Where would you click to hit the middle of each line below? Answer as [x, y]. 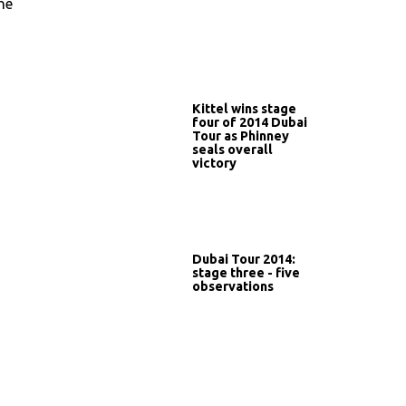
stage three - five [246, 272]
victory [214, 163]
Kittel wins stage [244, 108]
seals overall [232, 149]
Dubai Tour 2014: [244, 259]
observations [233, 286]
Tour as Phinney [241, 135]
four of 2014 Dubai [250, 122]
